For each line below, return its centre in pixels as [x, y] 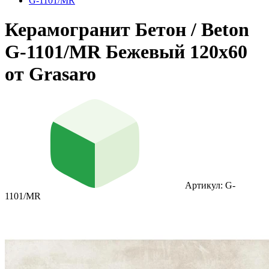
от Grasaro [50, 74]
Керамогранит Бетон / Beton [127, 30]
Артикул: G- [210, 185]
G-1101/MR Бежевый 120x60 [126, 52]
